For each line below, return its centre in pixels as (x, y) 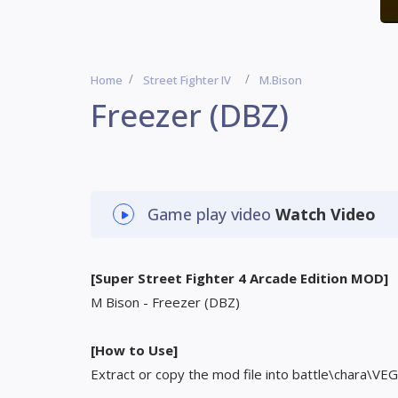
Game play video (211, 214)
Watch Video (326, 214)
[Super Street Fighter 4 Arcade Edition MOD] (239, 278)
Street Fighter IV (187, 80)
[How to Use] (134, 350)
